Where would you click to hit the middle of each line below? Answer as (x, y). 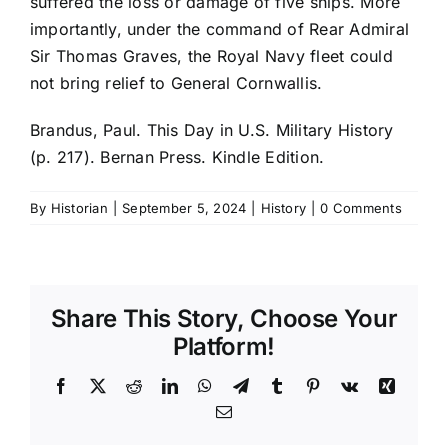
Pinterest (348, 385)
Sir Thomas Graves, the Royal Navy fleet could (211, 56)
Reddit (163, 385)
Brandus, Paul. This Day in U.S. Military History (212, 130)
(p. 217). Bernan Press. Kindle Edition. (177, 157)
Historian (79, 208)
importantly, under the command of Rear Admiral (220, 29)
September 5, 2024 (184, 208)
